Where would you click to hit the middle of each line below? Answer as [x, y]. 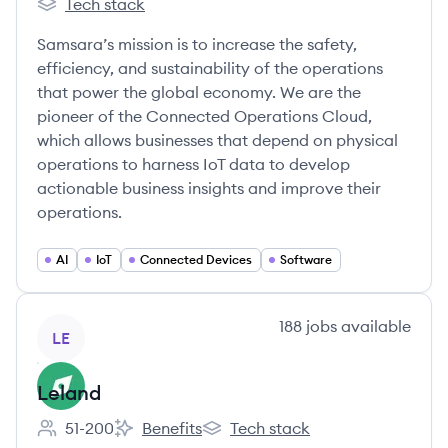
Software [306, 259]
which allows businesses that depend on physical [217, 140]
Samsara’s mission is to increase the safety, [197, 44]
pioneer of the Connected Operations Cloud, [204, 116]
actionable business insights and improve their [209, 188]
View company [91, 325]
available [374, 326]
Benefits [172, 428]
